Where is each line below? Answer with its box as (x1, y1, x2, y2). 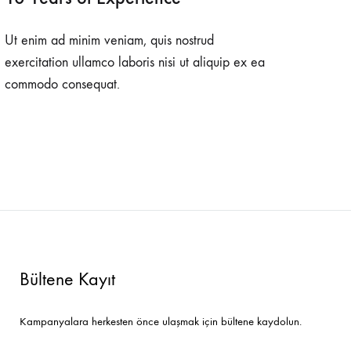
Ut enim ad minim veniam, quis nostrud (5, 32, 214, 49)
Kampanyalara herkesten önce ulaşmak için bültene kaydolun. (20, 314, 302, 328)
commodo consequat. (5, 76, 120, 92)
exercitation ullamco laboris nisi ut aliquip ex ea (5, 54, 265, 71)
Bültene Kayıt (20, 268, 115, 290)
